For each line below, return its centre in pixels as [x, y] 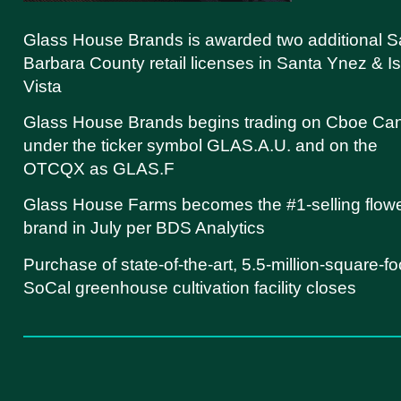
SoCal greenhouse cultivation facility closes [190, 287]
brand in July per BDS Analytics [144, 228]
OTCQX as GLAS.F [99, 169]
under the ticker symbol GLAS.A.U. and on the [200, 146]
